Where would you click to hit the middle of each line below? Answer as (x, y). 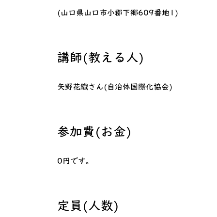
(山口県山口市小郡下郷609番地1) (118, 12)
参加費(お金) (94, 131)
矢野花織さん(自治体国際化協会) (115, 86)
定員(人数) (88, 205)
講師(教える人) (101, 57)
